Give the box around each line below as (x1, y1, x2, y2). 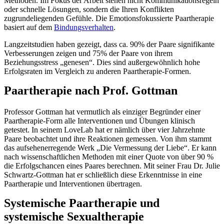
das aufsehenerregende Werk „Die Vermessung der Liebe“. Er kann (4, 143, 216, 152)
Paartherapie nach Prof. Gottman (4, 84, 177, 97)
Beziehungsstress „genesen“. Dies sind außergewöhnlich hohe (4, 58, 200, 67)
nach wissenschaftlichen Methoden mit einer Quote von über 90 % (4, 152, 213, 161)
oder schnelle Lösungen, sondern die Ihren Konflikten (4, 5, 174, 14)
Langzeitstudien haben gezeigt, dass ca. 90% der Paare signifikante (4, 40, 214, 49)
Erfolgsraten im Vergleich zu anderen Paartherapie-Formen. (4, 67, 191, 76)
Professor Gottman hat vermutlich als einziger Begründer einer (4, 107, 200, 116)
